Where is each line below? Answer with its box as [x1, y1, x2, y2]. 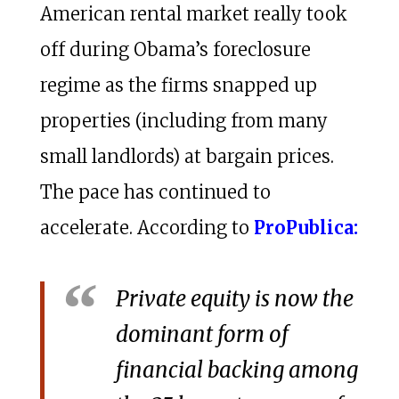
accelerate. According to [39, 216, 254, 239]
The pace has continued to [39, 180, 271, 203]
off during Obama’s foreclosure [39, 37, 311, 61]
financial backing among [115, 355, 358, 384]
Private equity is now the [115, 284, 354, 313]
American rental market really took [39, 2, 347, 25]
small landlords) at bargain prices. [39, 144, 334, 167]
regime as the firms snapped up [39, 73, 317, 96]
